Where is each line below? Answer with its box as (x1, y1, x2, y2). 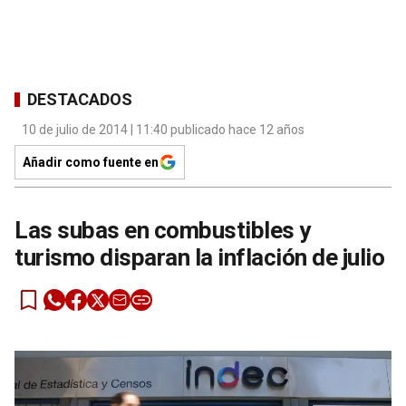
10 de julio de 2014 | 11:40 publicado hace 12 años (22, 122, 304, 138)
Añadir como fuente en (23, 155, 159, 170)
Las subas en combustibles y (14, 217, 311, 245)
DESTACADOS (27, 89, 132, 109)
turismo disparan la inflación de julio (14, 244, 384, 272)
